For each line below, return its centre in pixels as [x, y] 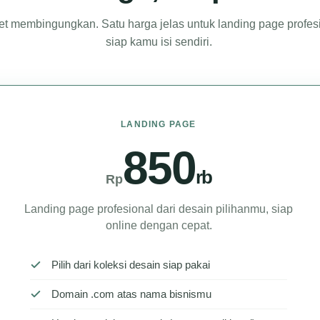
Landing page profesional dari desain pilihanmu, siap [159, 209]
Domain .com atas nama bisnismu [131, 294]
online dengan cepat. [159, 225]
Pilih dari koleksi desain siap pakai [131, 264]
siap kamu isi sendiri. [159, 41]
